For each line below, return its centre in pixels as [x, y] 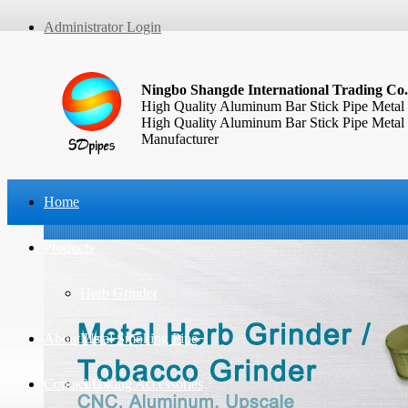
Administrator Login [102, 27]
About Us [72, 338]
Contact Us [76, 384]
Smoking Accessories [142, 384]
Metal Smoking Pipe [139, 338]
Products [69, 247]
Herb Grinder [119, 293]
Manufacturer [180, 139]
